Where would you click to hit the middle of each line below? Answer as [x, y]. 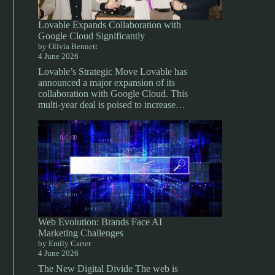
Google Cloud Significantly [92, 36]
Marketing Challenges [81, 233]
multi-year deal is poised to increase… [112, 105]
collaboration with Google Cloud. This [113, 94]
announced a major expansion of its [107, 83]
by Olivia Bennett [68, 46]
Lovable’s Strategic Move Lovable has [113, 72]
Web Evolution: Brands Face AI [100, 222]
